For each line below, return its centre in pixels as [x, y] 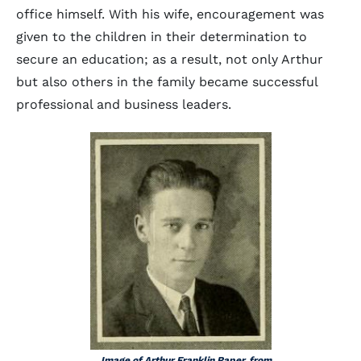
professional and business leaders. [126, 104]
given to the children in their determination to [162, 37]
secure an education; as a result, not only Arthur [170, 59]
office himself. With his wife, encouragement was [170, 14]
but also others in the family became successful [167, 82]
